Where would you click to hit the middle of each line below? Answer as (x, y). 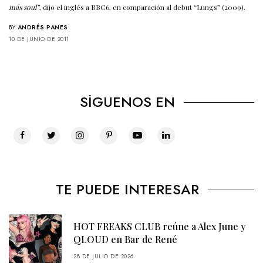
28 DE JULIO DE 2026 (104, 256)
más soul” (24, 7)
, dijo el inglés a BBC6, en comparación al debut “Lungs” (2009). (143, 7)
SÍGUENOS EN (127, 102)
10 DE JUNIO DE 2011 (39, 39)
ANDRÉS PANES (43, 27)
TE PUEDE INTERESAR (127, 189)
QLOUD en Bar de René (125, 239)
